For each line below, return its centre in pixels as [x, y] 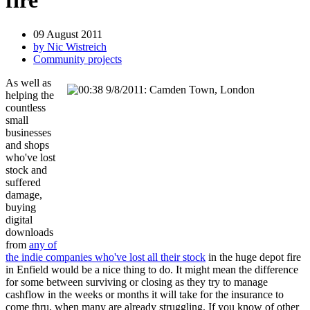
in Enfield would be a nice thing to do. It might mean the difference [152, 269]
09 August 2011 [68, 34]
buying [21, 207]
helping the [30, 95]
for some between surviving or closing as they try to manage [137, 282]
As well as [28, 82]
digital [19, 219]
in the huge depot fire [253, 257]
